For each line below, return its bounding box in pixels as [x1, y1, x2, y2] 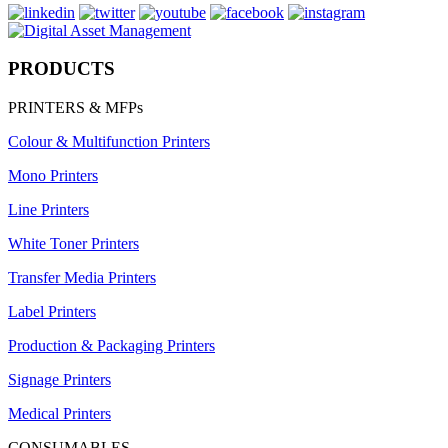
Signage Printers [8, 371, 111, 388]
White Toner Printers [8, 235, 139, 252]
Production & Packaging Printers [8, 337, 215, 354]
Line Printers [8, 201, 89, 218]
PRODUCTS [8, 58, 115, 80]
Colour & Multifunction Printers [8, 133, 210, 150]
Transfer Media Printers [8, 269, 156, 286]
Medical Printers [8, 405, 111, 422]
